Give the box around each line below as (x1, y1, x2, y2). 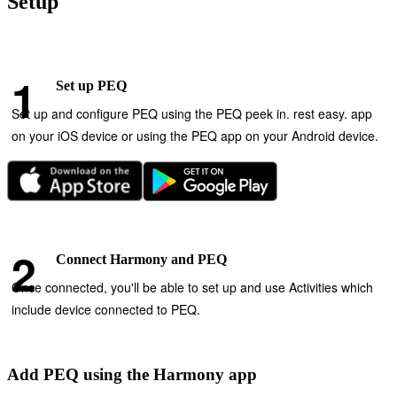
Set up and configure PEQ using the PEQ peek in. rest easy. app (12, 104, 372, 122)
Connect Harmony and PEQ (56, 251, 227, 267)
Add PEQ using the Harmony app (7, 364, 257, 384)
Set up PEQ (56, 77, 127, 93)
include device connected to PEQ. (12, 300, 200, 318)
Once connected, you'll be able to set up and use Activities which (12, 277, 373, 296)
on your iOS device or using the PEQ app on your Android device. (12, 126, 378, 144)
